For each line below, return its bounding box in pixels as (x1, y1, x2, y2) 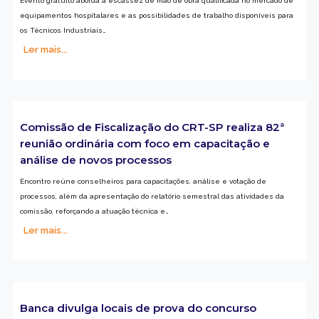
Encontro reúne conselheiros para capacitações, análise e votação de (19, 177, 266, 185)
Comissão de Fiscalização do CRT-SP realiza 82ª (19, 120, 284, 134)
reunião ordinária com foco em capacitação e (19, 136, 270, 150)
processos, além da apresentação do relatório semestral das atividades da (19, 192, 284, 200)
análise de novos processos (19, 152, 172, 167)
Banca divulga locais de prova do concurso (19, 301, 256, 315)
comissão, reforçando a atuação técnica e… (19, 206, 169, 215)
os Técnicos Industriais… (19, 26, 106, 34)
